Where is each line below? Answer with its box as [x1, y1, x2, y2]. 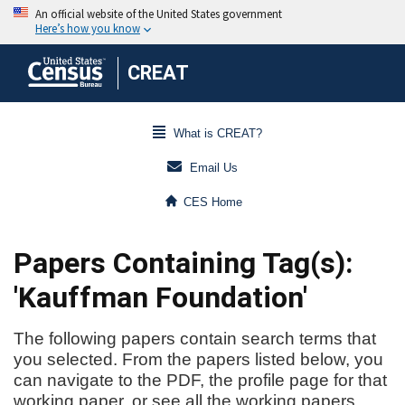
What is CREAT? [173, 127, 262, 141]
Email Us [190, 161, 238, 175]
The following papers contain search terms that [14, 329, 376, 348]
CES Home [184, 195, 243, 210]
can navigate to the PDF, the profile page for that [14, 371, 387, 390]
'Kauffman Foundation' [14, 280, 307, 315]
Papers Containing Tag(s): [14, 246, 353, 280]
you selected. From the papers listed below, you [14, 350, 383, 369]
